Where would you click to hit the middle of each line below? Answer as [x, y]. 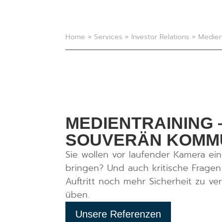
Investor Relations [160, 37]
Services [108, 37]
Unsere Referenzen [118, 214]
